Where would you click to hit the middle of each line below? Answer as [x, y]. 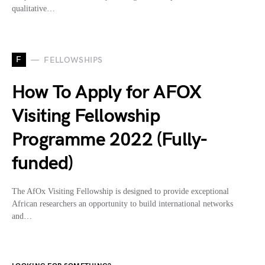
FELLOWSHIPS [73, 60]
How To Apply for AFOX [107, 93]
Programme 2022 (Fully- [110, 140]
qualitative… [33, 9]
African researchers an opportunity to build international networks [122, 204]
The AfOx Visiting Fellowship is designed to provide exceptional [120, 192]
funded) [43, 164]
